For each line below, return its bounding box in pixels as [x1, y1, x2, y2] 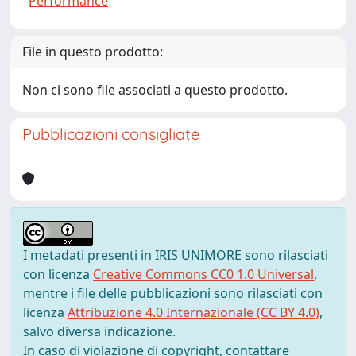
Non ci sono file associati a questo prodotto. [22, 81, 288, 99]
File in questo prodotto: [22, 43, 163, 60]
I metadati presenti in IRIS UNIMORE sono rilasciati [23, 246, 328, 264]
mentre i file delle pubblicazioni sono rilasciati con [23, 284, 323, 302]
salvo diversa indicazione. [23, 323, 176, 340]
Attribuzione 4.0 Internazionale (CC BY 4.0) [68, 304, 319, 321]
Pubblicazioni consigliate [22, 124, 199, 144]
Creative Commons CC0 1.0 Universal [93, 265, 314, 283]
